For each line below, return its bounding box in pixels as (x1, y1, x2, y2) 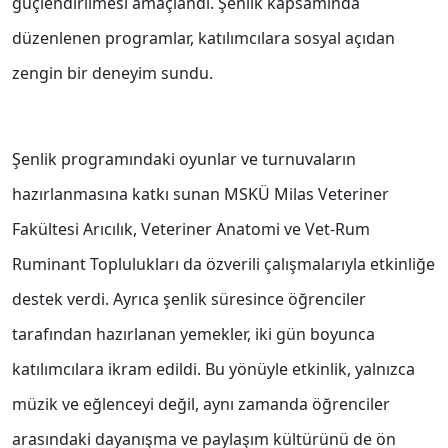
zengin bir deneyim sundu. (12, 62, 213, 85)
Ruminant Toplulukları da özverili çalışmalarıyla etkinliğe (12, 253, 435, 276)
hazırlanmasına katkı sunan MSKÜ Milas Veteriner (12, 183, 389, 206)
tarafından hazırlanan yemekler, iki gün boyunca (12, 323, 375, 346)
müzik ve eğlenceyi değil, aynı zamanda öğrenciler (12, 393, 390, 416)
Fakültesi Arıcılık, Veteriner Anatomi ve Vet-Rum (12, 218, 370, 241)
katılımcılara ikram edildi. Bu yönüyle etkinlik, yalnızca (12, 358, 415, 381)
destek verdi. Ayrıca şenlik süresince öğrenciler (12, 288, 366, 311)
